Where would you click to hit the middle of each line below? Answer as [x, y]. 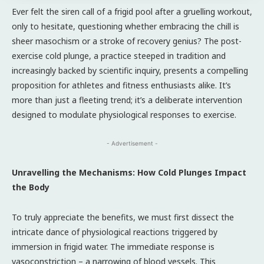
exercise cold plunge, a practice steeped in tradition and [119, 55]
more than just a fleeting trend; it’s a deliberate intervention [127, 100]
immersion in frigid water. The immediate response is [113, 246]
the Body [31, 187]
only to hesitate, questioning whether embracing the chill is [126, 26]
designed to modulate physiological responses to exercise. [124, 114]
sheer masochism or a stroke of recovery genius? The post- [127, 41]
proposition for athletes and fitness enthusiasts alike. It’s [121, 85]
